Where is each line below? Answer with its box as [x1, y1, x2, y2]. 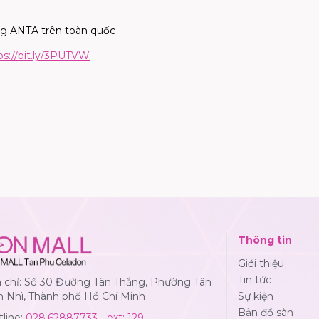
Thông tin [238, 233, 292, 246]
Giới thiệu [238, 256, 284, 270]
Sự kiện [238, 289, 273, 303]
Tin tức [238, 273, 271, 286]
